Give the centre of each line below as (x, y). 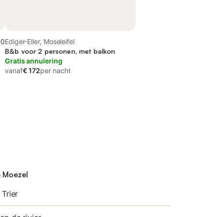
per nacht (55, 70)
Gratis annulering (34, 61)
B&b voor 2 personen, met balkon (60, 51)
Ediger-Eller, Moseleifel (40, 41)
